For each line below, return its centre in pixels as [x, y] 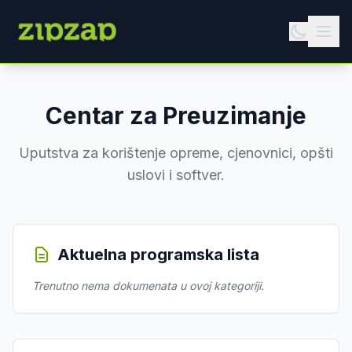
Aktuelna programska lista [158, 255]
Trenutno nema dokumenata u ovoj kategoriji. [148, 286]
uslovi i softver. [176, 175]
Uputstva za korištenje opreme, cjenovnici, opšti [176, 153]
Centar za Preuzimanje [176, 115]
